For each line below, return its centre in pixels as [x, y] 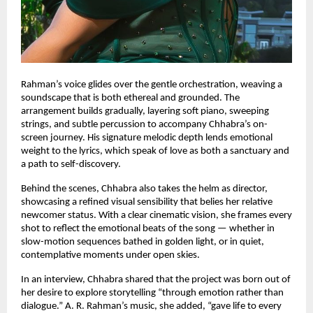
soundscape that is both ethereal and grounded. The [130, 98]
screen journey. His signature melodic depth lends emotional [147, 138]
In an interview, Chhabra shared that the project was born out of [156, 279]
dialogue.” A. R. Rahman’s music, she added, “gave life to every [151, 306]
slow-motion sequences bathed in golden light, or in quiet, [143, 242]
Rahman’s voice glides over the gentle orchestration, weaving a [152, 85]
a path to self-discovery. [71, 164]
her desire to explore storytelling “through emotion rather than [152, 293]
